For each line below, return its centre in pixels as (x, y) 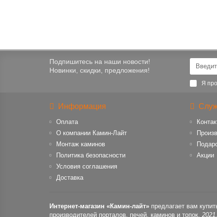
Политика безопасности (91, 155)
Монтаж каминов (81, 144)
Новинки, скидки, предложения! (100, 70)
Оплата (67, 122)
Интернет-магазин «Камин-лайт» (99, 206)
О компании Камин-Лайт (92, 133)
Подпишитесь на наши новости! (100, 62)
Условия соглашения (87, 166)
